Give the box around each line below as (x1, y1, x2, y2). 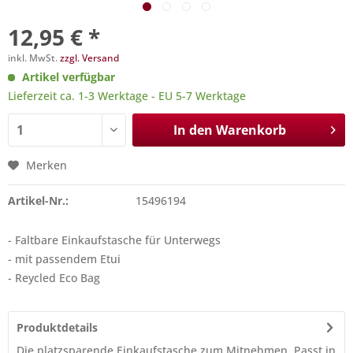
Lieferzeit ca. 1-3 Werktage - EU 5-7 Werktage (8, 88, 246, 103)
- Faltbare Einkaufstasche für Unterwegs (8, 232, 221, 247)
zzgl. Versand (60, 51, 119, 65)
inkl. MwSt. (8, 51, 60, 65)
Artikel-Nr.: (8, 193, 69, 208)
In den (173, 121, 213, 139)
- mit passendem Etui (8, 251, 121, 266)
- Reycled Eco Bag (8, 270, 100, 285)
